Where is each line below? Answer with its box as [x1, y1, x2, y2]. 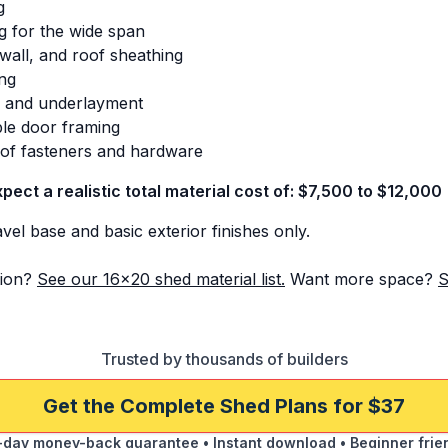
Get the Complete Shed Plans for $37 [43, 394, 405, 418]
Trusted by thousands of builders [100, 349, 348, 369]
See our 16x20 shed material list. [37, 269, 285, 289]
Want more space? [290, 269, 433, 289]
